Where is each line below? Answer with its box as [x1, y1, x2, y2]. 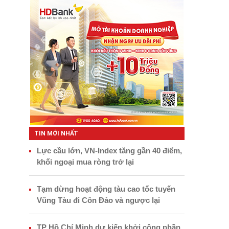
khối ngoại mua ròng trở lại [36, 157, 134, 167]
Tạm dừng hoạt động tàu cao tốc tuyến [36, 185, 175, 194]
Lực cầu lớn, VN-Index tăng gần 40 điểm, [36, 146, 182, 155]
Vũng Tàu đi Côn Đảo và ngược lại [36, 196, 160, 205]
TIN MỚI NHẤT [34, 130, 78, 138]
